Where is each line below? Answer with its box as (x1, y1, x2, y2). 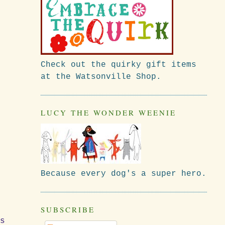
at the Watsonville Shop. (40, 72, 161, 81)
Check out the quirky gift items (40, 60, 196, 69)
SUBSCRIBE (40, 204, 95, 214)
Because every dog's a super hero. (40, 169, 206, 178)
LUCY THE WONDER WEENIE (40, 107, 176, 118)
